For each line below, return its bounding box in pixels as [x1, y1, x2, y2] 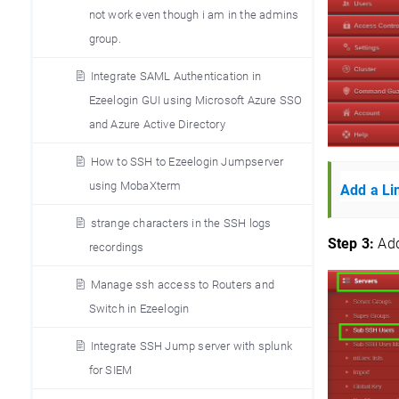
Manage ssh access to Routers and [90, 278, 274, 291]
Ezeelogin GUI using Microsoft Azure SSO [88, 94, 303, 107]
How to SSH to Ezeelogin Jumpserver [90, 155, 284, 168]
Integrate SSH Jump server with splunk [90, 339, 292, 353]
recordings [88, 240, 144, 254]
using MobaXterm [88, 179, 182, 192]
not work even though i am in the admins [88, 8, 299, 21]
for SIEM [88, 363, 133, 377]
